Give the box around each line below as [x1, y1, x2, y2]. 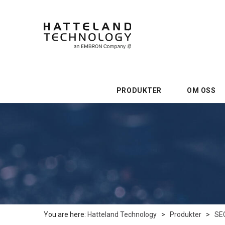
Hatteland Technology [87, 210, 157, 218]
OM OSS [186, 86, 216, 94]
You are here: [44, 210, 86, 218]
